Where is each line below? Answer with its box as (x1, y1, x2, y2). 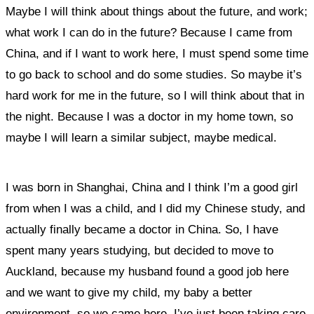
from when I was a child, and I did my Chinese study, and (6, 202, 305, 215)
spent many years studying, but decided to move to (6, 244, 273, 257)
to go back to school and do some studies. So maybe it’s (6, 68, 302, 81)
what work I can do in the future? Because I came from (6, 26, 292, 39)
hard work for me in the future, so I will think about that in (6, 89, 304, 102)
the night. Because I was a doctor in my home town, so (6, 110, 293, 123)
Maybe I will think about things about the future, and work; (6, 5, 308, 18)
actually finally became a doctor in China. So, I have (6, 223, 278, 236)
